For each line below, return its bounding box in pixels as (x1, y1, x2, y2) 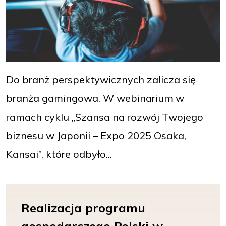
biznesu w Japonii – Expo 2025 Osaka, (6, 129, 186, 142)
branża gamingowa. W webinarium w (6, 92, 184, 105)
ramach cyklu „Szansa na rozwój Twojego (6, 110, 203, 124)
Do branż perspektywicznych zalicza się (6, 73, 196, 86)
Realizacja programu (21, 200, 145, 216)
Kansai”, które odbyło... (6, 148, 112, 161)
